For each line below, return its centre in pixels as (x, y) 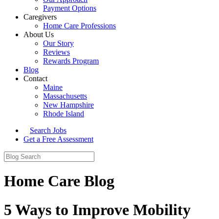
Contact (35, 78)
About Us (39, 34)
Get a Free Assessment (58, 139)
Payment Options (70, 8)
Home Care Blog (59, 181)
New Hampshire (68, 105)
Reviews (56, 52)
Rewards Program (71, 61)
